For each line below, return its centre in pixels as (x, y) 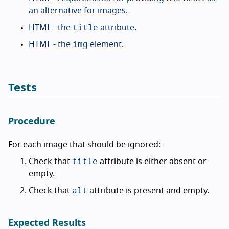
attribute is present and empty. (148, 190)
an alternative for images (77, 10)
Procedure (32, 121)
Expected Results (47, 223)
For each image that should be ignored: (84, 144)
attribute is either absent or (152, 161)
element (105, 44)
